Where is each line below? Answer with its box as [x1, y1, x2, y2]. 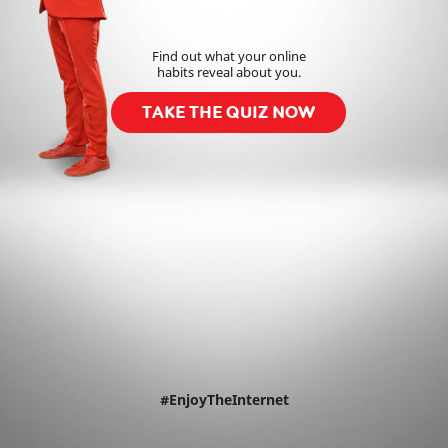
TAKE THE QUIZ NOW [142, 101, 316, 122]
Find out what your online [151, 48, 306, 66]
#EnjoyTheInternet [159, 389, 289, 409]
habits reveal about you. [156, 64, 301, 82]
